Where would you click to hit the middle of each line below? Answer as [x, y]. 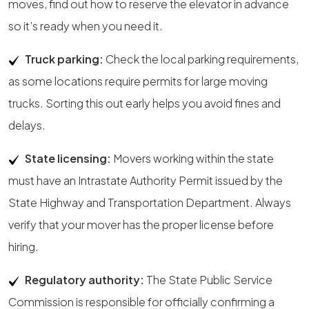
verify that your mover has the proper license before [141, 225]
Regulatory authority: [84, 280]
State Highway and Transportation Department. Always [150, 202]
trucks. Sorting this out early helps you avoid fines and [144, 103]
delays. [27, 125]
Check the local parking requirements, [201, 59]
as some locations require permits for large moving [138, 81]
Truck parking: [64, 59]
